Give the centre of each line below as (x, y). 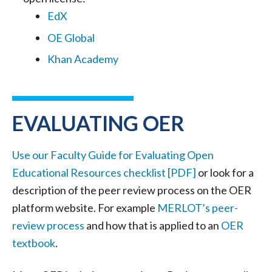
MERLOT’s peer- (198, 207)
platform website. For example (85, 207)
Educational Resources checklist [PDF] (104, 172)
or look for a (225, 172)
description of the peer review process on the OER (132, 190)
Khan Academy (83, 59)
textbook (34, 243)
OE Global (71, 37)
